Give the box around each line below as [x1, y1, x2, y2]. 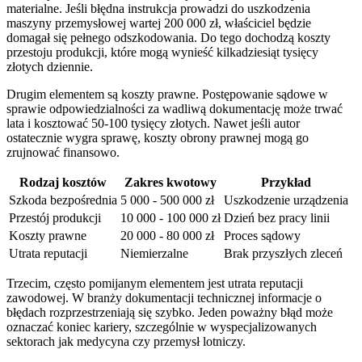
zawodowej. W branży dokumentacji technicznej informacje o [6, 291, 322, 305]
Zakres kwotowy [124, 175, 217, 190]
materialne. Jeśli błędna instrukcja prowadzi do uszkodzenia [6, 2, 310, 16]
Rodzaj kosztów [19, 175, 107, 190]
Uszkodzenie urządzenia [224, 193, 348, 208]
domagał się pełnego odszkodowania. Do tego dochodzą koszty [6, 31, 330, 45]
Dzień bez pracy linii [224, 211, 330, 225]
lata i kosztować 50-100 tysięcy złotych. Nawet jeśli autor [6, 116, 300, 131]
